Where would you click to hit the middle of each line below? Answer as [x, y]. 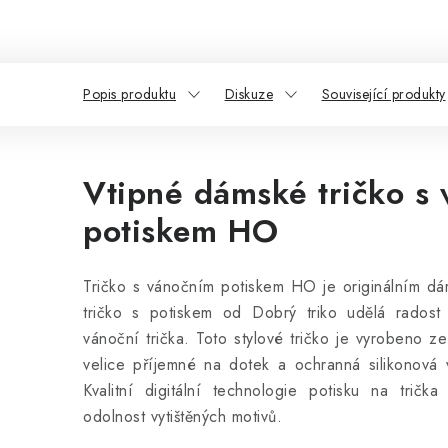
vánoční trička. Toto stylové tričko [206, 338]
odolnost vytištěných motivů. [182, 416]
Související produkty [383, 94]
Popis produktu [129, 94]
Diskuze [248, 94]
